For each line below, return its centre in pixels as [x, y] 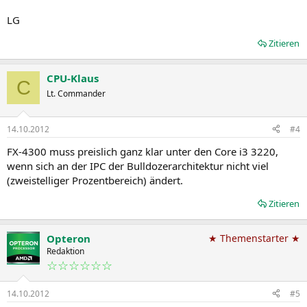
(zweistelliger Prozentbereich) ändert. [95, 180]
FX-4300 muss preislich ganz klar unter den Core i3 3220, [143, 151]
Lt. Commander [76, 94]
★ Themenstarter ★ [254, 238]
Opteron [69, 238]
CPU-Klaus [73, 78]
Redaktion [65, 251]
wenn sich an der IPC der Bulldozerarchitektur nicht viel [138, 165]
